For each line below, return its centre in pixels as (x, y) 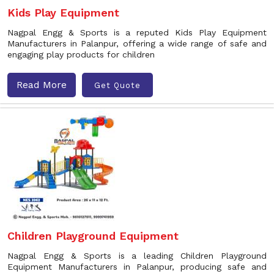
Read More (42, 85)
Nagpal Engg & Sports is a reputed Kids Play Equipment (137, 32)
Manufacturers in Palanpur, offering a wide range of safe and (137, 43)
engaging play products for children (81, 54)
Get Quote (117, 85)
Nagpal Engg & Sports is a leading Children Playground (137, 256)
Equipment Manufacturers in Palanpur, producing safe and (137, 267)
